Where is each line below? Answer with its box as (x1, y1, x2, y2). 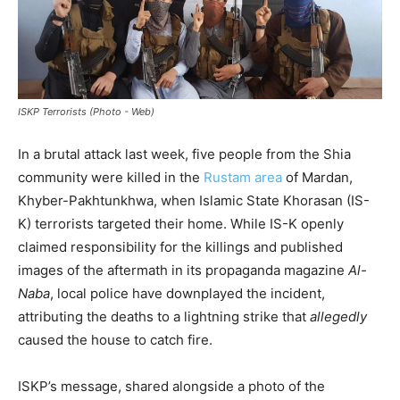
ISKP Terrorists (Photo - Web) (18, 104, 154, 118)
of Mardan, (282, 168, 353, 186)
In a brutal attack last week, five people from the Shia (18, 145, 351, 162)
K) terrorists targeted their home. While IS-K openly (18, 214, 344, 232)
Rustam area (204, 168, 282, 186)
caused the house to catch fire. (18, 330, 212, 348)
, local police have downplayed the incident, (50, 284, 325, 302)
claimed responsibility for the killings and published (18, 237, 343, 255)
